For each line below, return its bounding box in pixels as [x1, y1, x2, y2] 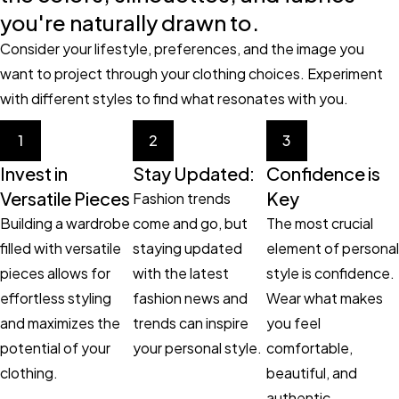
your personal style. [133, 338, 263, 357]
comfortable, [265, 338, 353, 357]
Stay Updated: [133, 161, 256, 184]
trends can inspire [133, 313, 249, 332]
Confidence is [265, 161, 380, 184]
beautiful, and [265, 362, 357, 382]
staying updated [133, 238, 243, 257]
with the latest [133, 263, 230, 282]
